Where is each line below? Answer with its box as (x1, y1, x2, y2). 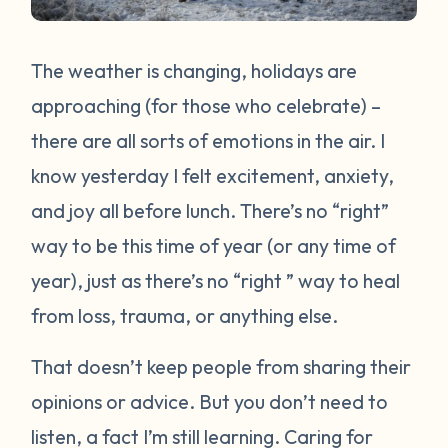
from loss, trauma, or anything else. (31, 302, 343, 328)
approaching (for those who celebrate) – (31, 92, 382, 118)
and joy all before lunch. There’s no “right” (31, 197, 390, 223)
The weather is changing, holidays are (31, 57, 358, 83)
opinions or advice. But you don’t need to (31, 388, 389, 414)
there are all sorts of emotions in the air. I (31, 127, 386, 153)
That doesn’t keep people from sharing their (31, 353, 412, 379)
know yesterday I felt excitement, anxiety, (31, 162, 395, 188)
